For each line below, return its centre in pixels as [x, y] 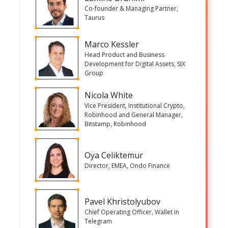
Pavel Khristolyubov [122, 201]
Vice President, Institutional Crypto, [135, 105]
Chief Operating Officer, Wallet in [132, 212]
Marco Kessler [112, 44]
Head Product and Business [124, 54]
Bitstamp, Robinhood [115, 124]
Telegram [98, 221]
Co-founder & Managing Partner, [131, 8]
